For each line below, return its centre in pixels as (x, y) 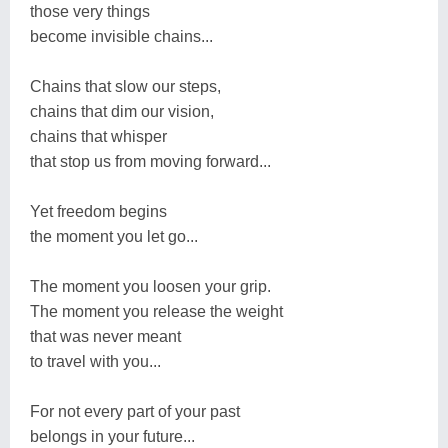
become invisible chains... (121, 36)
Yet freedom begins (98, 211)
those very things (90, 11)
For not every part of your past (135, 411)
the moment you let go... (114, 236)
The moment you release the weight (156, 311)
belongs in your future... (112, 436)
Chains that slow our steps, (125, 86)
